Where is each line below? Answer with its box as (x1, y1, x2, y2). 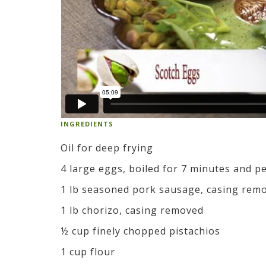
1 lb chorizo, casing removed (61, 203, 204, 217)
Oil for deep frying (61, 141, 153, 154)
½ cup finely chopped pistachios (61, 224, 220, 237)
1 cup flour (61, 245, 115, 258)
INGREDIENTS (61, 119, 113, 128)
